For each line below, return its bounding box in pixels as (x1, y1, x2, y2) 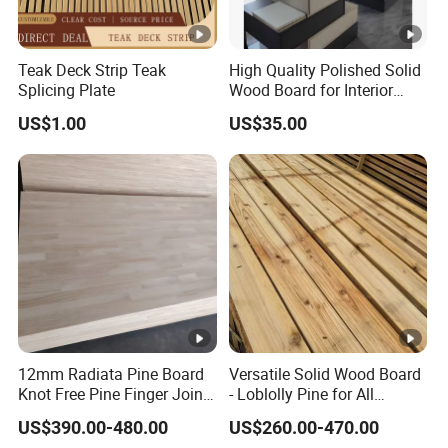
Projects (228, 403, 286, 426)
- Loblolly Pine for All (228, 383, 374, 406)
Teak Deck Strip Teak (18, 59, 167, 82)
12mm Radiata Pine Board (18, 363, 205, 386)
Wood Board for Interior (228, 79, 393, 102)
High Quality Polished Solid (228, 59, 421, 82)
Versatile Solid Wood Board (228, 363, 421, 386)
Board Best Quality (18, 403, 150, 426)
